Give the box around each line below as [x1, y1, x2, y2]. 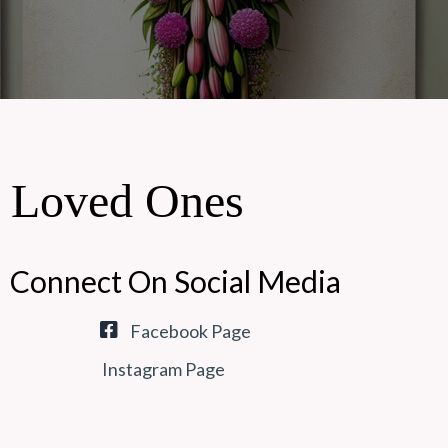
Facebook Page [130, 320, 252, 343]
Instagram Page [102, 358, 226, 381]
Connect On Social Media [10, 263, 342, 300]
